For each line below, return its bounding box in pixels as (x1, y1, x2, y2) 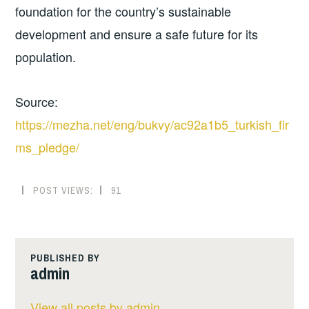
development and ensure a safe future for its (15, 24, 259, 43)
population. (15, 47, 77, 66)
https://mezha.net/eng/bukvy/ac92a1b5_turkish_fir (15, 115, 290, 134)
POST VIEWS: (33, 183, 94, 197)
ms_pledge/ (15, 138, 80, 157)
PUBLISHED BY (30, 252, 100, 265)
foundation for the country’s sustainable (15, 1, 232, 20)
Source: (15, 92, 59, 111)
